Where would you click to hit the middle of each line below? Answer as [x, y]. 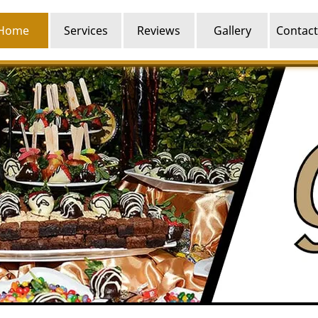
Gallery [232, 30]
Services [86, 30]
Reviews [159, 30]
